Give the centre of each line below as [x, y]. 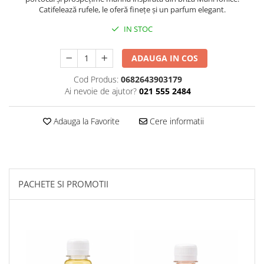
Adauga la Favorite [85, 121]
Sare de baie [34, 70]
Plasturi [24, 15]
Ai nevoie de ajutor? [100, 91]
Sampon [25, 52]
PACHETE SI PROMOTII [63, 184]
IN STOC [137, 29]
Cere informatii [175, 121]
